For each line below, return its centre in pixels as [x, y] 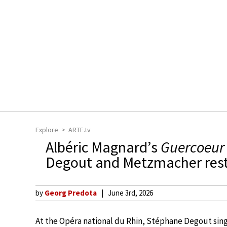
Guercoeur [193, 147]
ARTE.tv [80, 130]
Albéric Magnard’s [103, 147]
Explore [47, 130]
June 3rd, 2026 [130, 193]
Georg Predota [71, 193]
